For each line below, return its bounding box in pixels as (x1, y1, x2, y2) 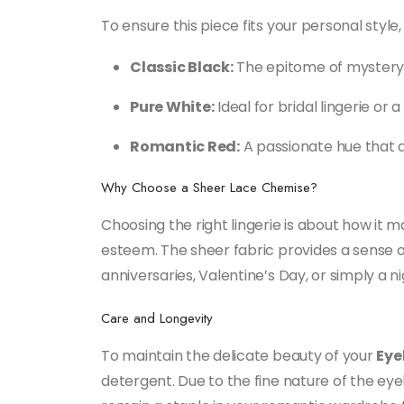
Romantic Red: (130, 136, 240, 158)
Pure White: (130, 96, 215, 118)
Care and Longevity (101, 308, 213, 329)
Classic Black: (130, 57, 234, 78)
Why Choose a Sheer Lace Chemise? (101, 178, 317, 198)
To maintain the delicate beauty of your (101, 345, 377, 367)
